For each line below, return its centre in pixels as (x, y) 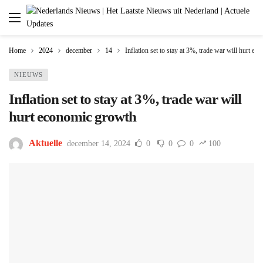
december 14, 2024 (99, 144)
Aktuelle (45, 143)
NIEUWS (28, 75)
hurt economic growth (73, 117)
